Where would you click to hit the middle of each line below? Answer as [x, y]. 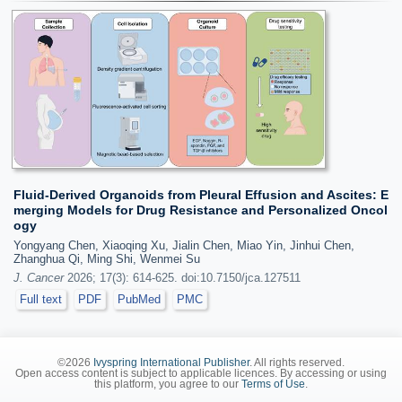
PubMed [139, 299]
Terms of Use [273, 384]
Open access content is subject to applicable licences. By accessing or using [201, 373]
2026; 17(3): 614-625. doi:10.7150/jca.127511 [182, 278]
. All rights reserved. [297, 362]
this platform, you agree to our [168, 384]
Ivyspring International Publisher [171, 362]
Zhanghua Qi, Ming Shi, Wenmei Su [107, 259]
